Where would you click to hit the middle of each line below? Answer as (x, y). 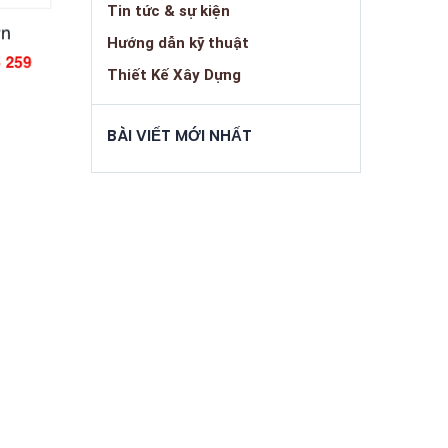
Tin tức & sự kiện (168, 11)
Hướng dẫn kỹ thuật (178, 43)
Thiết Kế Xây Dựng (174, 75)
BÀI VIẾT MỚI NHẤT (179, 136)
